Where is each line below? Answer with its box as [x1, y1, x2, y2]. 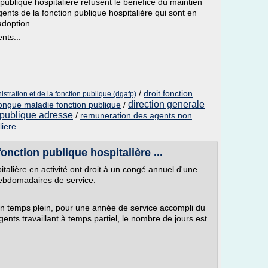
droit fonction [144, 89, 193, 98]
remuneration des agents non [80, 111, 192, 120]
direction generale [128, 99, 205, 109]
